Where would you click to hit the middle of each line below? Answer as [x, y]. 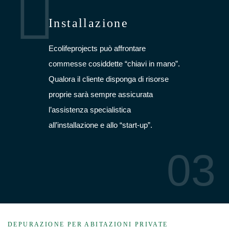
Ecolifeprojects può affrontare [97, 48]
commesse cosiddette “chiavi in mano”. [114, 64]
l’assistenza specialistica [90, 110]
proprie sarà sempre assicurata [101, 94]
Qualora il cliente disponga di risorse [109, 79]
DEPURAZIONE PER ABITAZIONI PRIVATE [88, 224]
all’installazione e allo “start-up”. [100, 125]
